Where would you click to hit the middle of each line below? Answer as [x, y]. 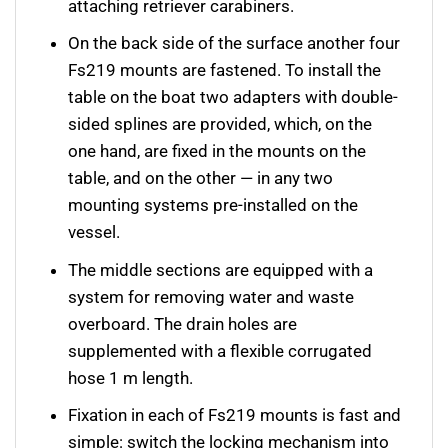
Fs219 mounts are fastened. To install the [225, 70]
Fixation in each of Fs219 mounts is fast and [235, 415]
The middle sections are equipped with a [221, 269]
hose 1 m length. [131, 377]
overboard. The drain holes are [183, 323]
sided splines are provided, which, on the [220, 124]
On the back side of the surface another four [234, 43]
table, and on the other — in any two [201, 178]
